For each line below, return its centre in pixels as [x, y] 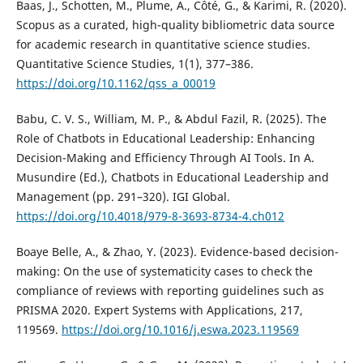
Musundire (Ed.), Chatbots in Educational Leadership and [172, 177]
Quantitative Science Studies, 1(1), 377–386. [135, 64]
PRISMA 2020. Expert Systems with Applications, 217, [159, 310]
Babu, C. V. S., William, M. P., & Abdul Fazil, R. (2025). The [171, 119]
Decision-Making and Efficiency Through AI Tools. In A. [165, 158]
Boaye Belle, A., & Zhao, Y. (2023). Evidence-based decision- [177, 252]
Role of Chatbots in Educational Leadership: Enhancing [165, 139]
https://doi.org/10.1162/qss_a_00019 [115, 83]
